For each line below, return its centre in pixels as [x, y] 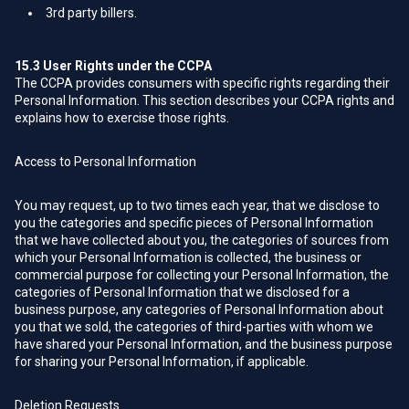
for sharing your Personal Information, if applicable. [162, 362]
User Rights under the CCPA [126, 66]
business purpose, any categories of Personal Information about [199, 309]
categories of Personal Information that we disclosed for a [182, 292]
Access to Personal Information [105, 162]
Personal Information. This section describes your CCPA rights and [204, 100]
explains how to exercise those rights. [122, 118]
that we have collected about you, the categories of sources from [202, 240]
